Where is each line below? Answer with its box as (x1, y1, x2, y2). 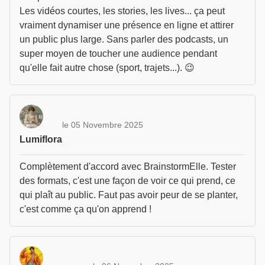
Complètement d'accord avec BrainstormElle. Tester (20, 161, 236, 172)
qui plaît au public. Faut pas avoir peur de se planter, (20, 190, 238, 200)
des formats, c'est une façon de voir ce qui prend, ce (20, 176, 235, 186)
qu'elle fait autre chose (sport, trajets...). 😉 (20, 63, 195, 73)
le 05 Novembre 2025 (62, 119, 143, 130)
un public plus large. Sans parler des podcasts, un (20, 34, 228, 44)
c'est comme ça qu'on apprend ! (20, 204, 151, 214)
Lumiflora (20, 134, 62, 144)
